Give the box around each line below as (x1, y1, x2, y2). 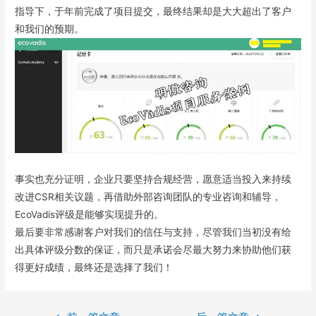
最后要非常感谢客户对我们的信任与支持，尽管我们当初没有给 (15, 226, 292, 238)
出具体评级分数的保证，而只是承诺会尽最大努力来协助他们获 (15, 243, 292, 255)
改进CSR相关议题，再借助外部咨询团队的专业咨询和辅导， (15, 190, 282, 202)
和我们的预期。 (15, 23, 85, 35)
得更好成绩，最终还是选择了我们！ (15, 261, 174, 273)
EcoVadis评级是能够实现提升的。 (15, 208, 164, 220)
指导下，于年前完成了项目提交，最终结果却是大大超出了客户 (15, 6, 292, 18)
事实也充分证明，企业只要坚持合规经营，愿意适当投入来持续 (15, 173, 292, 185)
